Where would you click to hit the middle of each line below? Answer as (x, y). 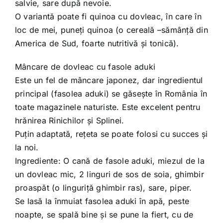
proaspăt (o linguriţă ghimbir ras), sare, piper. (103, 188)
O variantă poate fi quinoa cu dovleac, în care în (108, 16)
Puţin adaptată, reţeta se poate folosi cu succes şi (111, 134)
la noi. (27, 147)
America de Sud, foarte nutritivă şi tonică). (97, 43)
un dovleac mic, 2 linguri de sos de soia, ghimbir (109, 174)
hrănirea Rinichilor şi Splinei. (69, 120)
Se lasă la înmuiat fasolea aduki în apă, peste (102, 201)
